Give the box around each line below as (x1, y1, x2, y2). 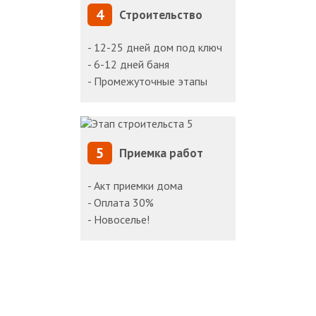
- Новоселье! (87, 212, 150, 227)
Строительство (119, 7, 202, 23)
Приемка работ (119, 145, 203, 162)
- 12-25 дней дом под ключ (87, 40, 222, 55)
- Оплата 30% (87, 195, 154, 210)
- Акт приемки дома (87, 178, 183, 193)
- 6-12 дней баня (87, 57, 169, 72)
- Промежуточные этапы (87, 74, 207, 89)
